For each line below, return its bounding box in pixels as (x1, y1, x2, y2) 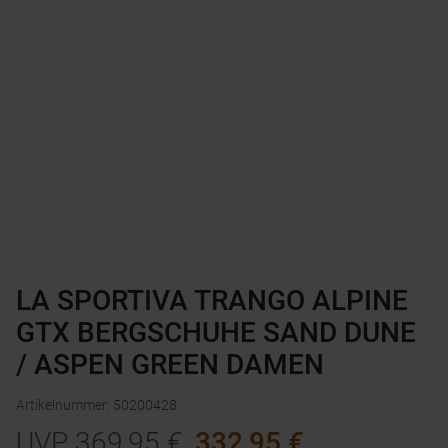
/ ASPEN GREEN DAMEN (16, 348, 324, 382)
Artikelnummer (16, 397, 107, 414)
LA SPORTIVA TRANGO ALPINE (16, 284, 408, 318)
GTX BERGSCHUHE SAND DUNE (16, 316, 416, 350)
